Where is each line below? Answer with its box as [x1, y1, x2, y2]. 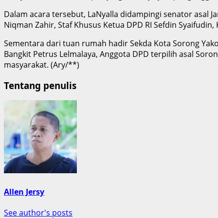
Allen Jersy [4, 186, 44, 197]
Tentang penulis [4, 79, 76, 91]
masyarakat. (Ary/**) [4, 59, 79, 70]
